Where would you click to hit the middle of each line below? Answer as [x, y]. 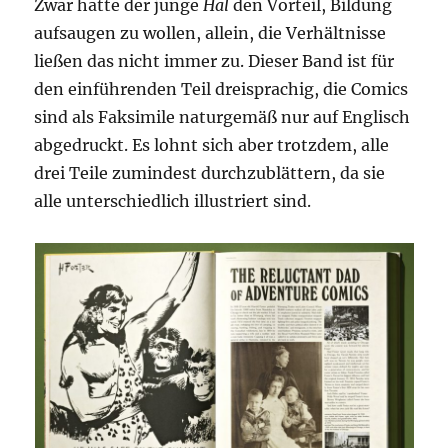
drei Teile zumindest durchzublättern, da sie [210, 173]
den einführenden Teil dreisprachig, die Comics [221, 89]
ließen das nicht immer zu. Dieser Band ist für [214, 61]
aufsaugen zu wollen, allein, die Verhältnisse [210, 33]
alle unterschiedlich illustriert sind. [173, 201]
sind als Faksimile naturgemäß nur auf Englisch [222, 117]
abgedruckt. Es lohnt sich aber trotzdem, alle [212, 145]
